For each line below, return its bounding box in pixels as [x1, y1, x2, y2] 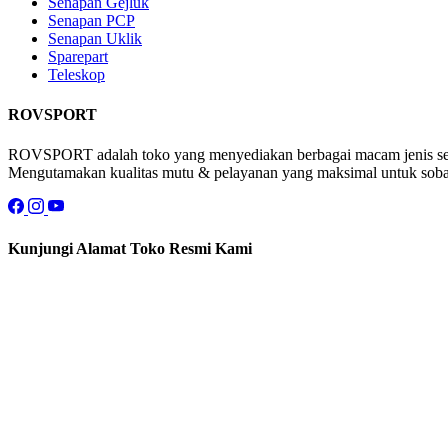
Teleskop [48, 65, 105, 83]
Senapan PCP [48, 11, 135, 29]
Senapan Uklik [48, 29, 142, 47]
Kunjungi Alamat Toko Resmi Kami [8, 239, 252, 257]
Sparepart [48, 47, 108, 65]
